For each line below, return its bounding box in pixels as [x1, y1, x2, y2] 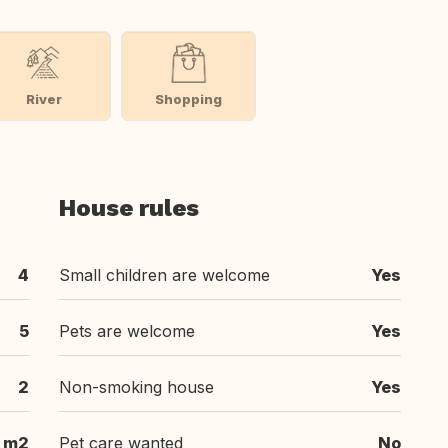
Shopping [155, 90, 223, 107]
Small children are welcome [59, 265, 270, 285]
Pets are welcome [59, 321, 195, 341]
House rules [59, 194, 199, 222]
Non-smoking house [59, 377, 214, 397]
